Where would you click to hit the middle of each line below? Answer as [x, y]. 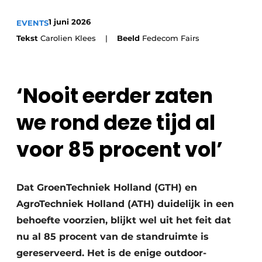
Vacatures [62, 53]
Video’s [57, 73]
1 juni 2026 [70, 22]
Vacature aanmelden [85, 33]
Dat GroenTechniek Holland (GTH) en [107, 187]
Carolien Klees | [77, 38]
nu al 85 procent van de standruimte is [113, 237]
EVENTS [32, 23]
